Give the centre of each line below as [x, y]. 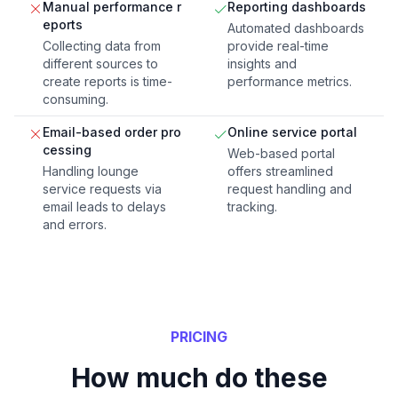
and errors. [75, 225]
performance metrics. [290, 82]
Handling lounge [91, 171]
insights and [262, 64]
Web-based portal [281, 154]
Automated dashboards [296, 28]
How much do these [199, 378]
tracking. [252, 207]
